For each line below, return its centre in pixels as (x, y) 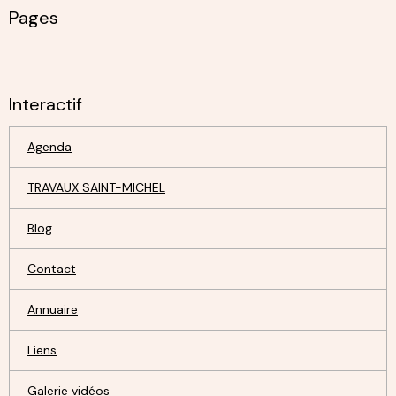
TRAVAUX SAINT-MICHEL (96, 187)
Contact (52, 268)
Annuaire (53, 309)
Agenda (49, 146)
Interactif (46, 104)
